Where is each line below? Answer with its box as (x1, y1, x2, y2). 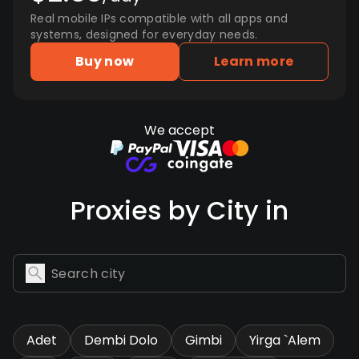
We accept (144, 121, 215, 139)
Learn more (214, 52, 294, 71)
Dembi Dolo (84, 331, 158, 349)
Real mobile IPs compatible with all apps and (30, 10, 288, 26)
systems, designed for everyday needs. (30, 26, 258, 42)
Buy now (75, 52, 135, 71)
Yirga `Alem (249, 331, 321, 349)
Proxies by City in (71, 192, 288, 228)
